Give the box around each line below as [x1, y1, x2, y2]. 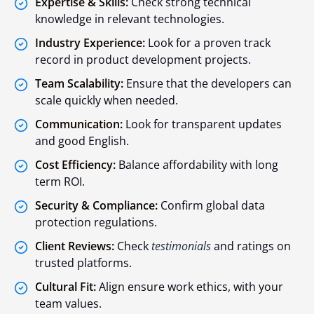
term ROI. [35, 174, 85, 190]
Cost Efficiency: [35, 157, 116, 173]
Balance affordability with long [116, 157, 278, 173]
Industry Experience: [35, 35, 145, 51]
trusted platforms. [35, 255, 132, 271]
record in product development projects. [35, 52, 251, 68]
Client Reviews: [35, 238, 114, 254]
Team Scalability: [35, 76, 123, 92]
